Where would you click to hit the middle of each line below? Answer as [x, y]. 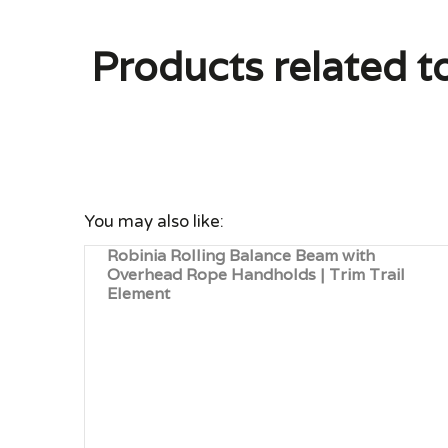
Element [139, 293]
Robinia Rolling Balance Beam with [241, 255]
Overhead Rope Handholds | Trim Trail [256, 274]
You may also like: [154, 221]
